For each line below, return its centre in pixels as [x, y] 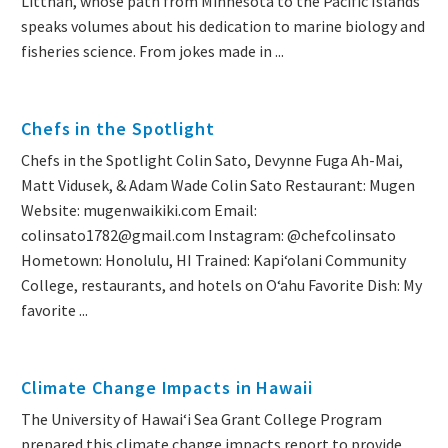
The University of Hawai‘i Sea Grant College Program [203, 419]
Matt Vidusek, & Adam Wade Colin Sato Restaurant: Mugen [218, 185]
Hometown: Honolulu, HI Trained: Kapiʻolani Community [213, 260]
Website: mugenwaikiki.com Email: [139, 210]
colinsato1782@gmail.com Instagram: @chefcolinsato [208, 235]
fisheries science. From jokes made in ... [152, 51]
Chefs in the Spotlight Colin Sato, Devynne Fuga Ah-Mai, [212, 160]
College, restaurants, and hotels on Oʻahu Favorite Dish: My [221, 285]
